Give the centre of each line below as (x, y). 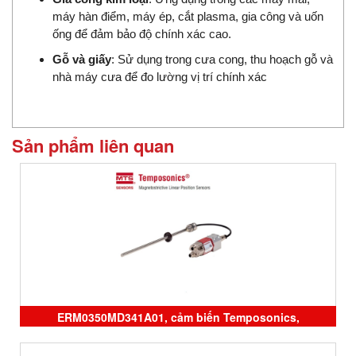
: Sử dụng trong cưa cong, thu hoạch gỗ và (222, 60)
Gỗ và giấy (82, 60)
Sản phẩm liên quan (93, 146)
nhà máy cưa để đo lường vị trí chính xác (160, 77)
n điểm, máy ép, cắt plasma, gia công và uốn (207, 17)
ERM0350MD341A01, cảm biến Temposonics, (178, 317)
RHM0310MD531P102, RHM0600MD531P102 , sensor (178, 340)
